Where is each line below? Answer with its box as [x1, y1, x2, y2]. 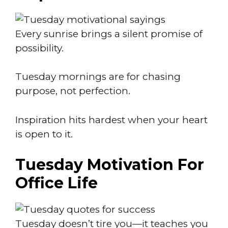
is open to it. [15, 128, 73, 140]
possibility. [15, 42, 64, 54]
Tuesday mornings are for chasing [15, 71, 181, 82]
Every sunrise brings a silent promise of [15, 27, 203, 40]
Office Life [15, 174, 98, 192]
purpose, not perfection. [15, 85, 130, 97]
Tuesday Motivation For [15, 155, 204, 174]
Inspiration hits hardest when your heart [15, 113, 208, 126]
